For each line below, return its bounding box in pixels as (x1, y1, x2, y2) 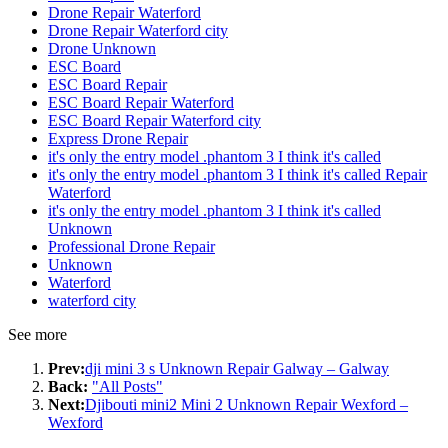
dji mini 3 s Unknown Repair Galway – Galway (85, 359, 389, 377)
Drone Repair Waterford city (48, 21, 228, 39)
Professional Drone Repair (48, 237, 215, 255)
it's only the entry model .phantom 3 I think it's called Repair (48, 165, 427, 183)
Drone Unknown (48, 39, 156, 57)
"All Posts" (92, 377, 163, 395)
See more (8, 325, 67, 343)
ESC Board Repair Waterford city (48, 111, 261, 129)
